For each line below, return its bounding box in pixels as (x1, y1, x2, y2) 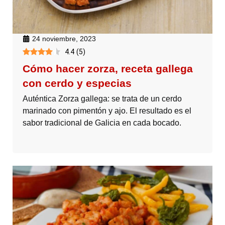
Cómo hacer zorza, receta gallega (23, 62, 193, 74)
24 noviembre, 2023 (32, 34, 96, 43)
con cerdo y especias (23, 77, 132, 89)
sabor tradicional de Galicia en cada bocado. (23, 118, 181, 127)
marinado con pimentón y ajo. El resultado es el (23, 106, 191, 115)
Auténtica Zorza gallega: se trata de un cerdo (23, 94, 182, 103)
